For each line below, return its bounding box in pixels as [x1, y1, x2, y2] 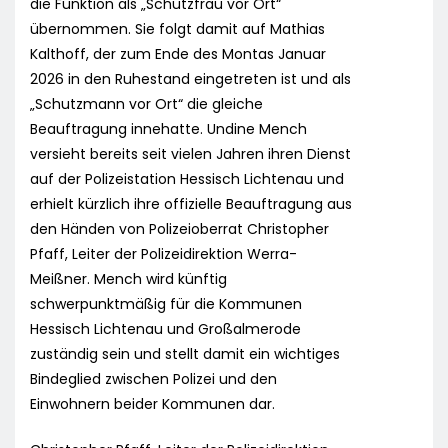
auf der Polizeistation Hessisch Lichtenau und [30, 169, 344, 190]
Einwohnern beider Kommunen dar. [30, 394, 275, 415]
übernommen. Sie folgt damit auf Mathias [30, 19, 325, 40]
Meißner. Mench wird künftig [30, 269, 227, 290]
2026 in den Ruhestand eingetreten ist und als [30, 69, 351, 90]
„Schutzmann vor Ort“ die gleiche [30, 94, 263, 115]
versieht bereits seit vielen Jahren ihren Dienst [30, 144, 351, 165]
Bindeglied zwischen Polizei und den [30, 369, 277, 390]
